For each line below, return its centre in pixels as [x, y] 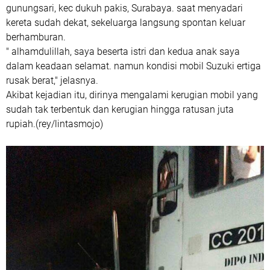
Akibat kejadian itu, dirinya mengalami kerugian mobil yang [132, 95]
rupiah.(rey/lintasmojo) [55, 124]
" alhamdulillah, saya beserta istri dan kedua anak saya [123, 52]
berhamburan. [36, 37]
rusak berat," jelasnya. [52, 80]
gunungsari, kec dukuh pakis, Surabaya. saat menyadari [124, 8]
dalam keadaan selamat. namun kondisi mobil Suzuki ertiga [133, 66]
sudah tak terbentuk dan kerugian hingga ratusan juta [120, 109]
